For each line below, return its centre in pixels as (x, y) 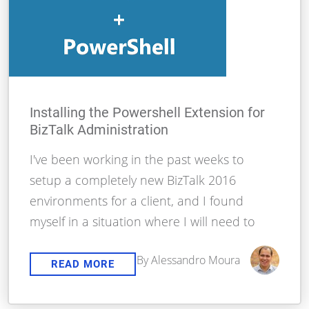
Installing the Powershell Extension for (148, 113)
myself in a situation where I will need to (143, 222)
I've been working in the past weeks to (137, 160)
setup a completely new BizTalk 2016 (133, 180)
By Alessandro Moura (188, 260)
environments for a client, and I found (137, 201)
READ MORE (83, 265)
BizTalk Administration (99, 130)
